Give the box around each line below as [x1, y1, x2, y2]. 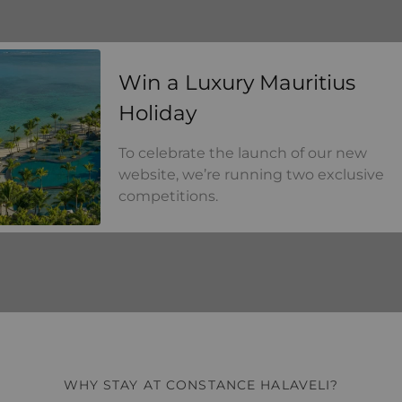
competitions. [118, 188, 218, 205]
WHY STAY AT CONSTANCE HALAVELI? [63, 377, 339, 394]
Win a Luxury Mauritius [118, 70, 355, 96]
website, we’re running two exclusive [118, 166, 384, 184]
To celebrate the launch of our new [118, 144, 367, 162]
